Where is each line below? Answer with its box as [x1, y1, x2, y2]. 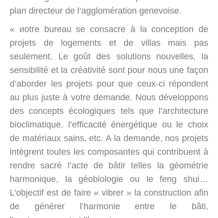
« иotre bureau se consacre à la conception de [10, 24, 208, 34]
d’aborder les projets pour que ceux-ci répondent [10, 79, 208, 89]
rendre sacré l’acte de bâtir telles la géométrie [10, 161, 208, 170]
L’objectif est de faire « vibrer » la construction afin [10, 188, 208, 198]
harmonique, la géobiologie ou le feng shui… [10, 174, 208, 184]
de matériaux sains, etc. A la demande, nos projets [10, 133, 208, 143]
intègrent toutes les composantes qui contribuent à [10, 147, 208, 157]
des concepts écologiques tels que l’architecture [10, 106, 208, 116]
